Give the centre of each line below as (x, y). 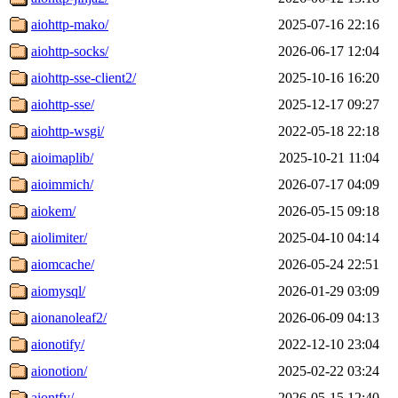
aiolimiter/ (59, 237)
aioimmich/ (62, 184)
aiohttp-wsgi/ (68, 131)
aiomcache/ (63, 264)
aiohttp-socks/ (70, 51)
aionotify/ (58, 344)
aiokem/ (53, 211)
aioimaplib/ (62, 157)
